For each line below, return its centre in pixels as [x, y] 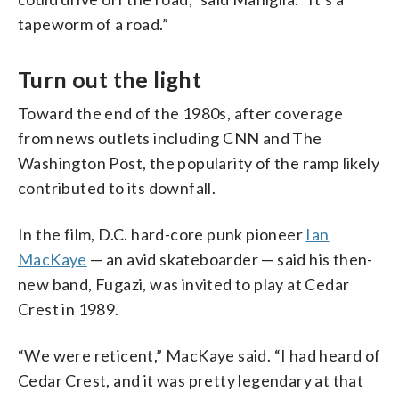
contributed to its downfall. [117, 187]
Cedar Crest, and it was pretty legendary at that [191, 380]
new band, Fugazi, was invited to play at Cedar [184, 284]
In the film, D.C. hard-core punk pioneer [162, 234]
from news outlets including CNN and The [170, 138]
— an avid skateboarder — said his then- [230, 259]
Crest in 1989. [69, 309]
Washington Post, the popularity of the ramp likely [199, 163]
